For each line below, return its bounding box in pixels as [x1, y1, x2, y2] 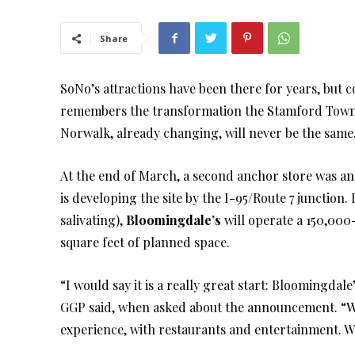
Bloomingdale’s [126, 212, 221, 229]
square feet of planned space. [60, 234, 230, 251]
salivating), [60, 212, 126, 229]
